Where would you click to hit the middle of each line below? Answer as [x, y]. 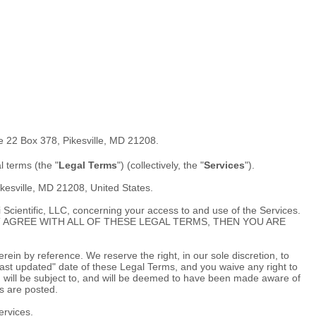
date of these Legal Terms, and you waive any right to [177, 267]
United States [120, 188]
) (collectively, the [160, 165]
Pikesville [83, 140]
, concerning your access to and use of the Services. [184, 210]
